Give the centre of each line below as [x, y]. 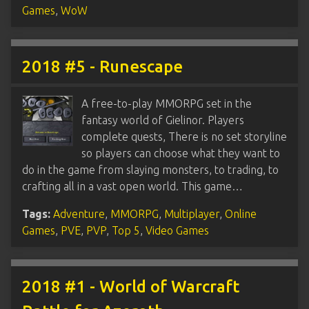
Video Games [177, 230]
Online [241, 213]
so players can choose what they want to [181, 153]
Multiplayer [192, 213]
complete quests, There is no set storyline [184, 136]
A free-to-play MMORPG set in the [167, 103]
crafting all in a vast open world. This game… [132, 186]
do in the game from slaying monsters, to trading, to [150, 169]
